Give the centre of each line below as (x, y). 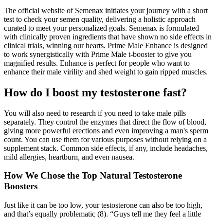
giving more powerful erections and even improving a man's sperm (106, 130)
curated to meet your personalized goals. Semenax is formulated (101, 28)
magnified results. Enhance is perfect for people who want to (97, 63)
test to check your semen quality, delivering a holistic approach (100, 19)
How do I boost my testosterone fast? (95, 92)
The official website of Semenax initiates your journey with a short (106, 10)
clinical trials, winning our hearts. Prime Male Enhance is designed (106, 45)
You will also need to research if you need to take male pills (95, 113)
